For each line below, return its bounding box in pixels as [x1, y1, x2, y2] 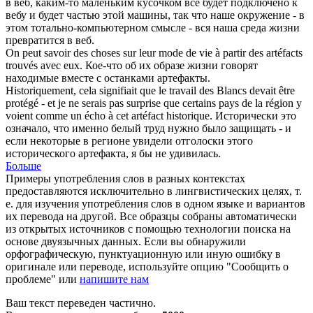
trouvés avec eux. [6, 59, 82, 71]
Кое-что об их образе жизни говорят [85, 59, 258, 71]
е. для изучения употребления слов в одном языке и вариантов [6, 197, 305, 210]
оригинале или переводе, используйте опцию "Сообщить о [6, 260, 289, 272]
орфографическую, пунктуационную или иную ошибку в [6, 247, 281, 260]
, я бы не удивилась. [126, 147, 221, 159]
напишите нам [80, 272, 149, 285]
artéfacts [266, 46, 303, 59]
